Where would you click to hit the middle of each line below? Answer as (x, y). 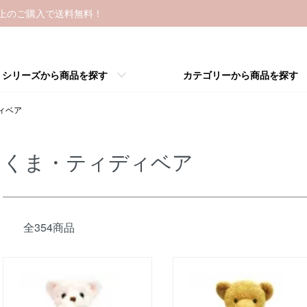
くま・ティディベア (98, 161)
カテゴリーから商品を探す (241, 75)
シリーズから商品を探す (55, 75)
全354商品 (49, 227)
